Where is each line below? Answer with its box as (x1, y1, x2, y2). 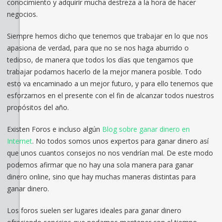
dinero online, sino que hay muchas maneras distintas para (6, 172, 196, 182)
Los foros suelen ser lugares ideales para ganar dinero (6, 206, 181, 216)
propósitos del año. (6, 103, 69, 112)
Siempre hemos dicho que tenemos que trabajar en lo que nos (6, 31, 208, 41)
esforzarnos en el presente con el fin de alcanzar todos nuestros (6, 91, 214, 101)
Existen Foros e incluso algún (6, 124, 102, 134)
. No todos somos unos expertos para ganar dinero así (32, 136, 209, 146)
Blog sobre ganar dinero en (102, 124, 190, 134)
